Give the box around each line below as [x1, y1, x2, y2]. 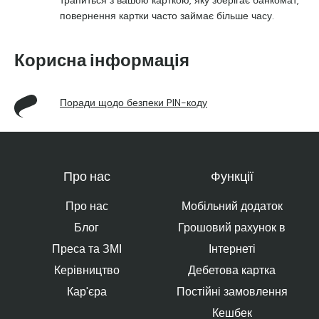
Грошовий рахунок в [178, 220, 286, 235]
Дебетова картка [188, 263, 276, 278]
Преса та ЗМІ [51, 241, 122, 256]
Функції [210, 172, 253, 184]
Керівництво [53, 263, 120, 278]
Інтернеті [208, 241, 256, 256]
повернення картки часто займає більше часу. [60, 9, 274, 22]
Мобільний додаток [181, 199, 283, 214]
